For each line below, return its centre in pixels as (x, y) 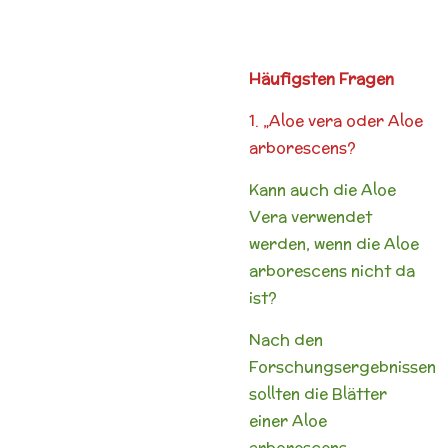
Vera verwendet (310, 216)
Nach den (286, 339)
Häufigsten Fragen (321, 78)
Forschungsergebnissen (342, 366)
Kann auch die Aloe (322, 189)
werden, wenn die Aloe (334, 243)
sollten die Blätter (318, 393)
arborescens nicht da (332, 270)
